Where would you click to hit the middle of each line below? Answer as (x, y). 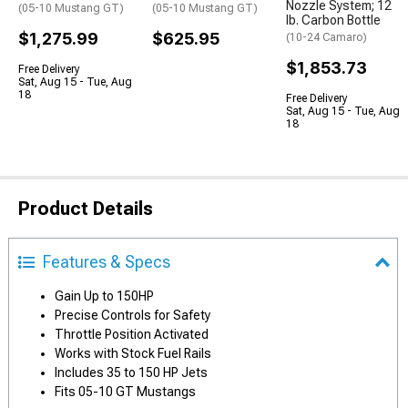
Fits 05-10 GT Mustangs (125, 392)
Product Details (86, 209)
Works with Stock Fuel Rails (133, 353)
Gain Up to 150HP (104, 296)
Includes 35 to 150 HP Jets (131, 372)
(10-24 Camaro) (326, 37)
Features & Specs (107, 262)
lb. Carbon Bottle (333, 20)
